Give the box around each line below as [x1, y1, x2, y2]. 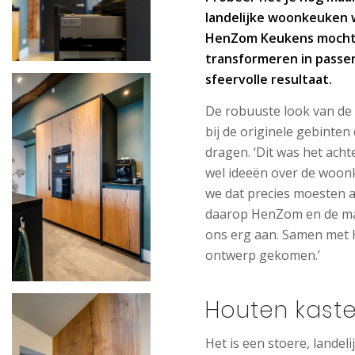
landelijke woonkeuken [205, 9, 349, 26]
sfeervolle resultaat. [205, 71, 333, 88]
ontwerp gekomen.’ [205, 246, 321, 264]
